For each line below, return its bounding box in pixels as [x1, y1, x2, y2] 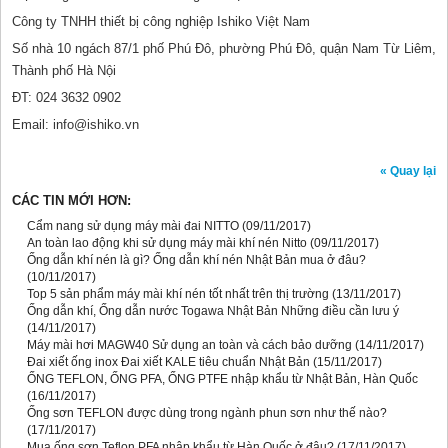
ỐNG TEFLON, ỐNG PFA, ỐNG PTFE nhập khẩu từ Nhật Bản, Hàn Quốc [27, 372, 418, 387]
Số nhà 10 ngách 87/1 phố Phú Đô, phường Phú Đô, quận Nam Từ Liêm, [12, 41, 436, 57]
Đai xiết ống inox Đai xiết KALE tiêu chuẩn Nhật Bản [27, 355, 310, 370]
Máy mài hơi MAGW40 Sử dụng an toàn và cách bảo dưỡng [27, 338, 352, 353]
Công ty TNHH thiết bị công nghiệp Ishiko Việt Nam [12, 14, 310, 30]
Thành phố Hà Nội [12, 63, 116, 79]
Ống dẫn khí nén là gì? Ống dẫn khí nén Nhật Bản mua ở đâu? [27, 253, 366, 268]
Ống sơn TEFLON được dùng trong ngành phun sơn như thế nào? [27, 406, 387, 421]
